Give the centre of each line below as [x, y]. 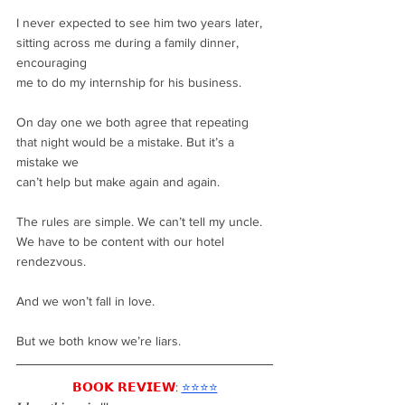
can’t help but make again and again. [118, 182]
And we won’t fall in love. [85, 301]
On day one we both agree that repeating [134, 122]
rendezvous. [51, 261]
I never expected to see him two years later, [141, 23]
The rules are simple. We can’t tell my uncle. [141, 221]
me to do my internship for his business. [129, 82]
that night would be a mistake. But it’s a [127, 142]
